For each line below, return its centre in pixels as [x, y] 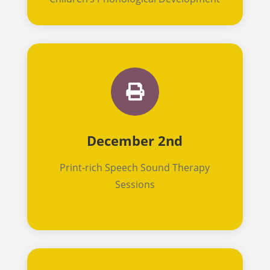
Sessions [135, 184]
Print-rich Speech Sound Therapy [135, 167]
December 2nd [135, 140]
